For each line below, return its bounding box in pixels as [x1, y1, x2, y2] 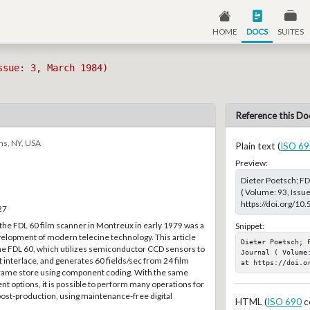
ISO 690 [266, 296, 302, 308]
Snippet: [235, 220, 264, 231]
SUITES [277, 26, 304, 37]
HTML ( [235, 296, 267, 308]
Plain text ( [235, 140, 280, 152]
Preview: [235, 158, 268, 169]
